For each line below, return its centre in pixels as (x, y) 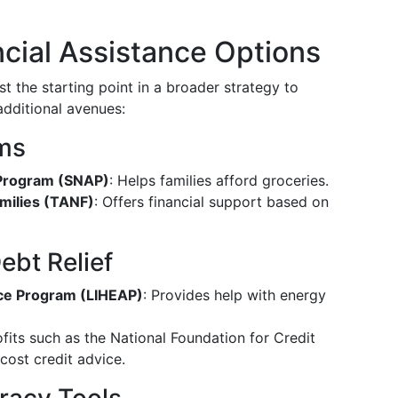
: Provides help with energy (235, 295)
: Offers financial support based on (211, 202)
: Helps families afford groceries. (219, 180)
